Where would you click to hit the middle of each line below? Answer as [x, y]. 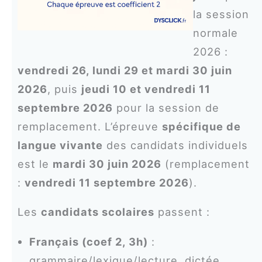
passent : [182, 212]
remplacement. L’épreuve [89, 127]
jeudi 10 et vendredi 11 [146, 89]
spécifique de [201, 127]
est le [35, 164]
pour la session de [166, 108]
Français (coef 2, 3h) [88, 241]
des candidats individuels [175, 145]
